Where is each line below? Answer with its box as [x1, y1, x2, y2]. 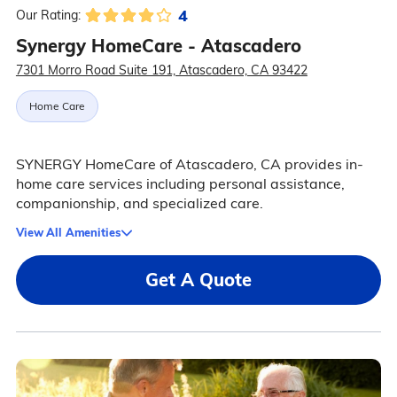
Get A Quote [145, 269, 252, 291]
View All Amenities [15, 225, 121, 239]
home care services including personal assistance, [15, 175, 345, 192]
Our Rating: [15, 7, 81, 23]
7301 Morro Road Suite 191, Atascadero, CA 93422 [15, 62, 307, 78]
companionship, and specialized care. [15, 194, 263, 212]
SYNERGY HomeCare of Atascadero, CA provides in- [15, 155, 363, 173]
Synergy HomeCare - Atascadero [15, 35, 301, 57]
